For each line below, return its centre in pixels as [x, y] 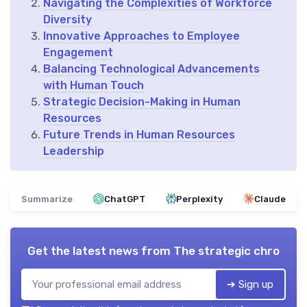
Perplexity [199, 199]
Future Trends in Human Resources [139, 134]
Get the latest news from [100, 250]
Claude [270, 199]
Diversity [67, 19]
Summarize [47, 199]
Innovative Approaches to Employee [142, 36]
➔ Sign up [250, 284]
